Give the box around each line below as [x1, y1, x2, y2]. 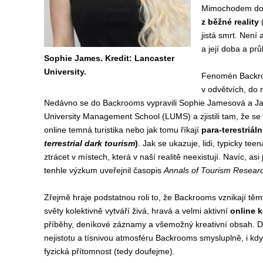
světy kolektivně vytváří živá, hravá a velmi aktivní [43, 206, 228, 215]
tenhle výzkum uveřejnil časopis [43, 166, 164, 175]
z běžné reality [201, 17, 259, 26]
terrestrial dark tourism [43, 139, 135, 148]
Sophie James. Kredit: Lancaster [43, 53, 174, 63]
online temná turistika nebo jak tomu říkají [43, 125, 199, 134]
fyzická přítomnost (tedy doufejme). [43, 247, 175, 256]
